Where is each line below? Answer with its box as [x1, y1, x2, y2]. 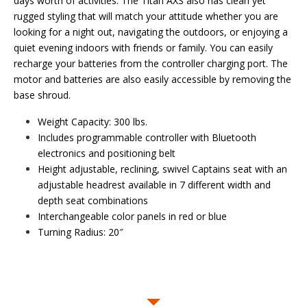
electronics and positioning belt [38, 146, 175, 160]
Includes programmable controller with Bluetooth [38, 130, 256, 144]
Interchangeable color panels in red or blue [38, 209, 227, 223]
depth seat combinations [38, 193, 151, 207]
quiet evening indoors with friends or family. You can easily [14, 40, 273, 54]
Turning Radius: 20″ [38, 225, 123, 238]
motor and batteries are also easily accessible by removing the [14, 72, 291, 86]
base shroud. [14, 88, 71, 101]
